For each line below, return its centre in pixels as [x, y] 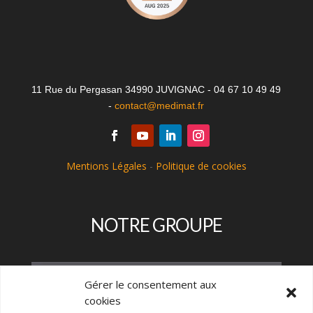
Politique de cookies [201, 166]
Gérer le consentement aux [151, 284]
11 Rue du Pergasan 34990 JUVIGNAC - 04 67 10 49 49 [156, 89]
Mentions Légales [106, 166]
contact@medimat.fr [160, 105]
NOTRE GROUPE [156, 225]
